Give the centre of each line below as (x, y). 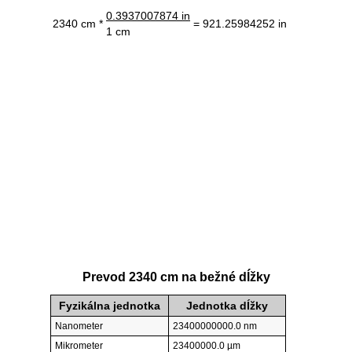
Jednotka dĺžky (227, 306)
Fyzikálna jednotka (110, 306)
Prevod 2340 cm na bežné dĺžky (176, 277)
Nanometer (79, 326)
